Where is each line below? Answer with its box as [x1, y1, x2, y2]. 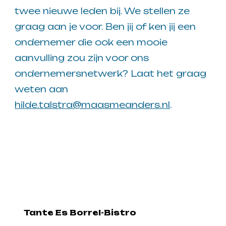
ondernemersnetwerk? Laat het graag [15, 68, 207, 79]
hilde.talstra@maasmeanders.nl [15, 99, 171, 110]
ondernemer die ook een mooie [15, 37, 168, 48]
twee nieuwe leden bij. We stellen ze [15, 6, 190, 17]
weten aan [15, 84, 69, 95]
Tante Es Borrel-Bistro [24, 207, 137, 217]
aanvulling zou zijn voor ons [15, 52, 149, 64]
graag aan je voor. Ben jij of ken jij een [15, 21, 196, 32]
